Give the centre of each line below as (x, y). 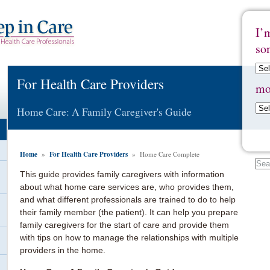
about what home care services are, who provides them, (127, 187)
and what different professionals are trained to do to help (128, 199)
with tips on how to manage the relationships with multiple (129, 237)
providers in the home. (63, 250)
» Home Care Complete (164, 154)
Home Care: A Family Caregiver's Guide (104, 111)
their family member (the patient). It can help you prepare (129, 212)
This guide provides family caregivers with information (122, 174)
